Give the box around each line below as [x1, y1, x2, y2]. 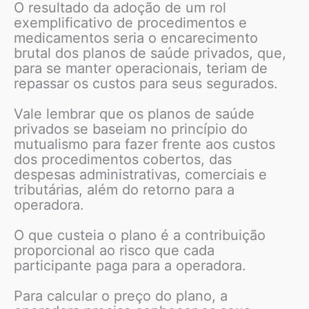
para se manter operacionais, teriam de [14, 59, 268, 77]
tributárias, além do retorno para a [14, 181, 235, 198]
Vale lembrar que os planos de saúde [14, 105, 255, 122]
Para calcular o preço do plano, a [14, 287, 228, 304]
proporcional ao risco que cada [14, 241, 215, 259]
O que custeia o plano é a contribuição [14, 226, 266, 243]
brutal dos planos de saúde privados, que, [14, 44, 286, 61]
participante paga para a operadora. [14, 257, 246, 274]
